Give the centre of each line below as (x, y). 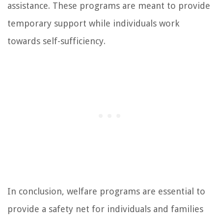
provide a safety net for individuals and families (105, 209)
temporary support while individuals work (93, 24)
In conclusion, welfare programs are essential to (106, 192)
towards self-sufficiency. (56, 41)
